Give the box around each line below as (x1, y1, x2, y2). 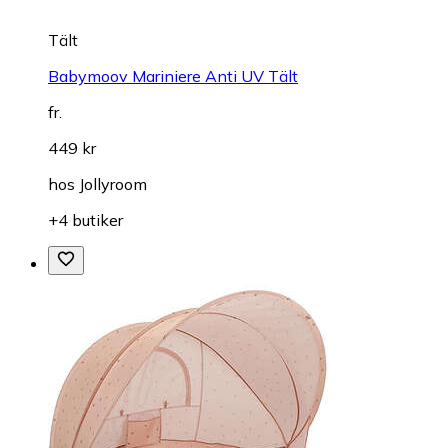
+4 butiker (48, 210, 123, 230)
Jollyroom (79, 174, 147, 194)
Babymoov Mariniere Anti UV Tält (48, 66, 298, 86)
